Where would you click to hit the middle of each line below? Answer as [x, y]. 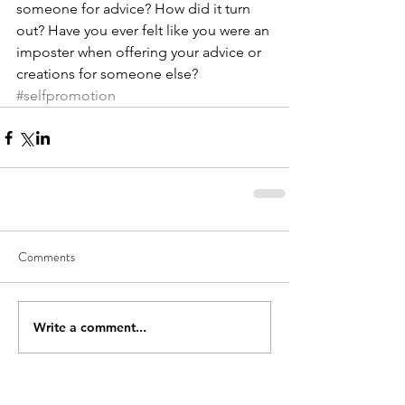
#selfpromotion [66, 96]
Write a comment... [90, 327]
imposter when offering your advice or [141, 52]
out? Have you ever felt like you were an [145, 31]
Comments [47, 257]
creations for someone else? [107, 74]
